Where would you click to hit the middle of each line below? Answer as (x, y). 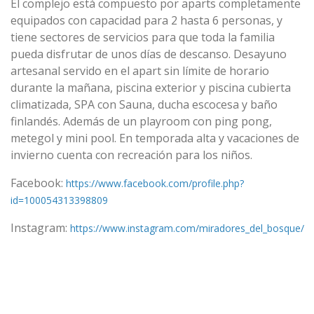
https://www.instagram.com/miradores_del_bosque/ (187, 228)
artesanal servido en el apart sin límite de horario (140, 71)
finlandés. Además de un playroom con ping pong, (141, 121)
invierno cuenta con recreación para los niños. (131, 155)
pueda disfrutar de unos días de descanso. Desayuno (149, 54)
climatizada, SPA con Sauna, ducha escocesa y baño (144, 104)
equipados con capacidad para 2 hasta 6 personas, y (146, 20)
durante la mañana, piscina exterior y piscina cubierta (151, 88)
